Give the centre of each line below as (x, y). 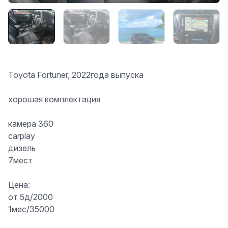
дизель (22, 148)
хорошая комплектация (54, 99)
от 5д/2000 (31, 197)
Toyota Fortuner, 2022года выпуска (76, 75)
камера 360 (31, 123)
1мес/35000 (31, 209)
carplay (22, 136)
